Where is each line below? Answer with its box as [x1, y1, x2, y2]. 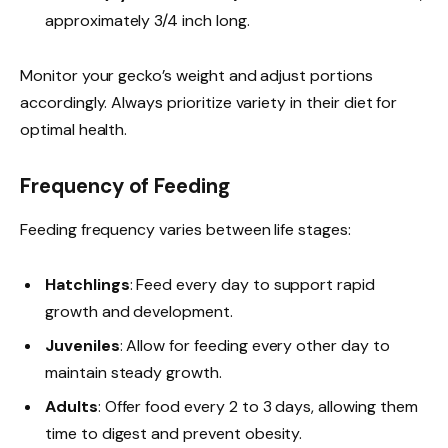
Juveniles [45, 335, 120, 357]
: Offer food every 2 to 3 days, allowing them [97, 396, 418, 418]
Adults [45, 396, 98, 418]
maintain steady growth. [45, 362, 222, 384]
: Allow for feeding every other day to [119, 335, 390, 357]
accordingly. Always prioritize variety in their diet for [20, 92, 398, 114]
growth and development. [45, 301, 233, 323]
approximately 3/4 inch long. [45, 9, 250, 31]
